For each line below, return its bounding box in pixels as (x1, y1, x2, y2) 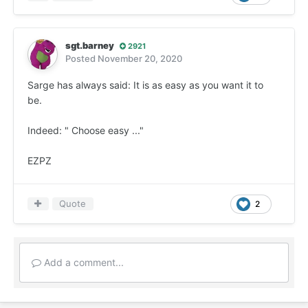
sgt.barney (65, 40, 114, 52)
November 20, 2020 (98, 53, 182, 65)
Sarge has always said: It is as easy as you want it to (27, 79, 263, 91)
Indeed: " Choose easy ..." (27, 124, 146, 137)
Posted (65, 53, 98, 65)
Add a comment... (41, 256, 124, 269)
